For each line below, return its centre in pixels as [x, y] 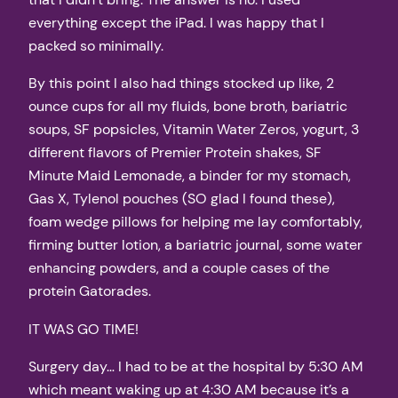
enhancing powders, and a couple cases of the [179, 268]
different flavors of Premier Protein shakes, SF [175, 153]
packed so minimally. [96, 46]
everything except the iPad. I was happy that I [176, 23]
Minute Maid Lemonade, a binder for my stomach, [190, 176]
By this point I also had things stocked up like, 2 [181, 84]
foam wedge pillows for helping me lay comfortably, [195, 222]
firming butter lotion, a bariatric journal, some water [195, 245]
